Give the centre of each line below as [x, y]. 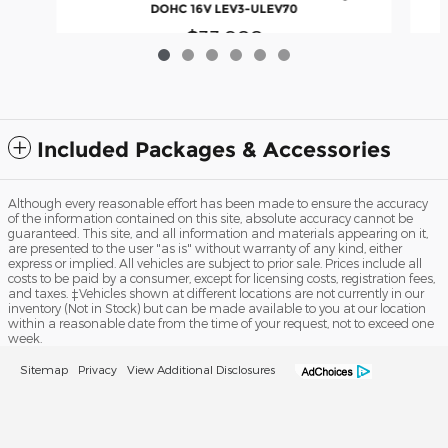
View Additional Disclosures [201, 369]
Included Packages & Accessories [214, 150]
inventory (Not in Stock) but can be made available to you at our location [217, 308]
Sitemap [44, 369]
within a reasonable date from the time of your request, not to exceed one [221, 323]
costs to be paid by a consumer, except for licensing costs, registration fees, [221, 278]
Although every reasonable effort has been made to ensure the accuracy [218, 203]
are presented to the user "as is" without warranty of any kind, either [205, 248]
